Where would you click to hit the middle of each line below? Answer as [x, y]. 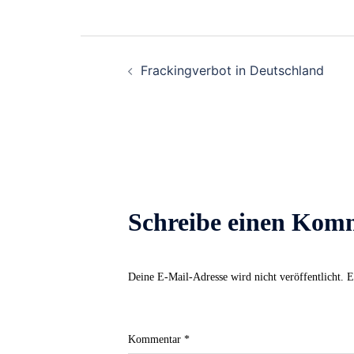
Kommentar [156, 339]
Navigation [157, 94]
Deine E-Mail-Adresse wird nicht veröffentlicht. [236, 277]
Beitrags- [145, 54]
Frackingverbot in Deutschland [232, 70]
